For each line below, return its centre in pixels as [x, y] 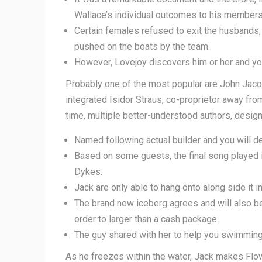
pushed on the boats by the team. [142, 46]
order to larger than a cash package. [146, 219]
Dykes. [88, 172]
